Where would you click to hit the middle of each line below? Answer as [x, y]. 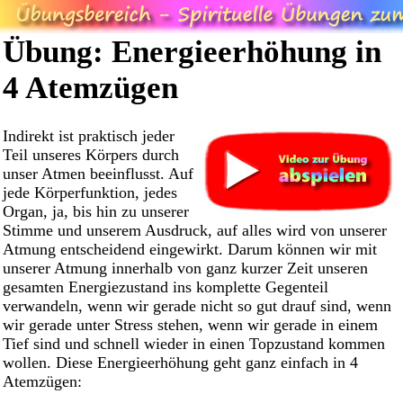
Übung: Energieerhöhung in [192, 51]
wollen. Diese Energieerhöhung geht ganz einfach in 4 [180, 363]
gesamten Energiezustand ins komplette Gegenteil [166, 287]
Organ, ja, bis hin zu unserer [96, 212]
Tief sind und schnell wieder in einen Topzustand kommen [194, 344]
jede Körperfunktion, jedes [90, 193]
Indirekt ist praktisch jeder [89, 136]
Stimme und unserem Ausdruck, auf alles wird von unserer [195, 231]
